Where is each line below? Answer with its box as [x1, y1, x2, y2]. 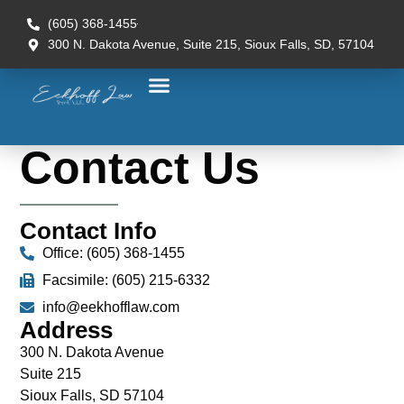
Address [20, 317, 114, 344]
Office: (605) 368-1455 [42, 245, 186, 261]
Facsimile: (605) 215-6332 [42, 272, 211, 288]
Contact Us [20, 142, 261, 193]
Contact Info [20, 217, 158, 244]
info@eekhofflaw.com [42, 299, 180, 315]
